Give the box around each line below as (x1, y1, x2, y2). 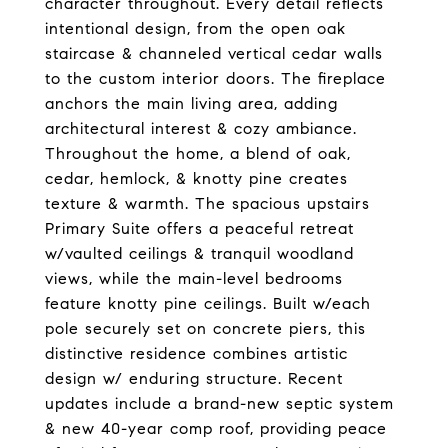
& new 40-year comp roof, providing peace (45, 419, 387, 438)
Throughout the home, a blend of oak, (45, 144, 351, 163)
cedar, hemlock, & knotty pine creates (45, 169, 348, 188)
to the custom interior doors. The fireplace (45, 69, 386, 88)
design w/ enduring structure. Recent (45, 369, 343, 388)
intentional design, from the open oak (45, 19, 346, 38)
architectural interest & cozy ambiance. (45, 119, 357, 138)
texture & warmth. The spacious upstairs (45, 194, 370, 213)
